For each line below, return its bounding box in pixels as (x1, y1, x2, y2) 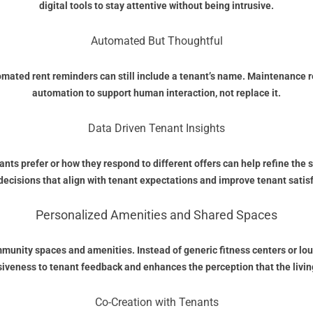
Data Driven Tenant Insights (88, 122, 225, 136)
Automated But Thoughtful (90, 34, 223, 48)
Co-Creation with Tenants (94, 296, 219, 310)
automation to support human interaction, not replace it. (32, 87, 281, 99)
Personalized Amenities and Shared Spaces (36, 208, 277, 223)
